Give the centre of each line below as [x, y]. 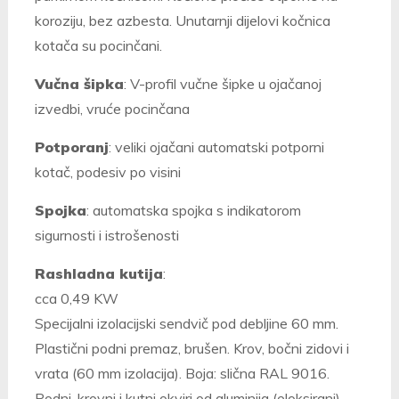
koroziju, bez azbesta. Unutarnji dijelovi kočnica [182, 21]
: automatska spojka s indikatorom [193, 211]
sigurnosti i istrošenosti [106, 236]
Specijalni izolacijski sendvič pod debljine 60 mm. [186, 324]
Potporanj [71, 147]
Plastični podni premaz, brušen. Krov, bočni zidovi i [191, 349]
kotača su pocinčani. [98, 46]
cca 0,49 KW [76, 299]
